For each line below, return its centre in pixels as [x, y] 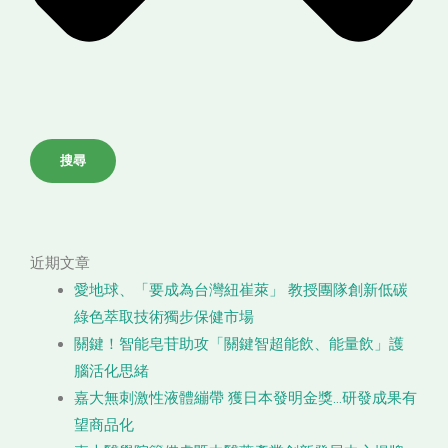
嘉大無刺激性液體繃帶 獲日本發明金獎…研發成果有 [245, 397]
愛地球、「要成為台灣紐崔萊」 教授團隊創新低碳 [240, 289]
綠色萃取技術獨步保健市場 [163, 316]
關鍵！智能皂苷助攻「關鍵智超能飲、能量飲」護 [238, 343]
